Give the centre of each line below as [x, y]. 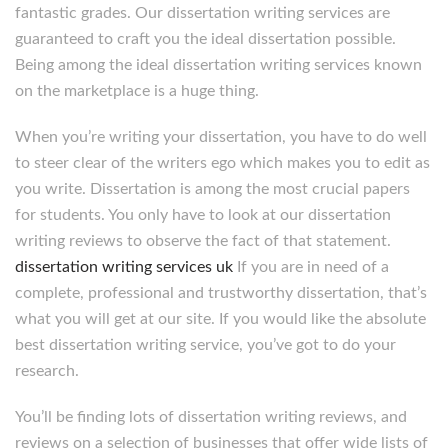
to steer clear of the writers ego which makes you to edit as [222, 163]
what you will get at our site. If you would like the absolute [220, 319]
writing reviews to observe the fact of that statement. [203, 241]
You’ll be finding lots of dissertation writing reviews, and [211, 417]
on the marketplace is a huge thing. [137, 91]
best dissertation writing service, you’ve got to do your [205, 345]
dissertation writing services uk [124, 267]
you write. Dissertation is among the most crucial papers [212, 189]
